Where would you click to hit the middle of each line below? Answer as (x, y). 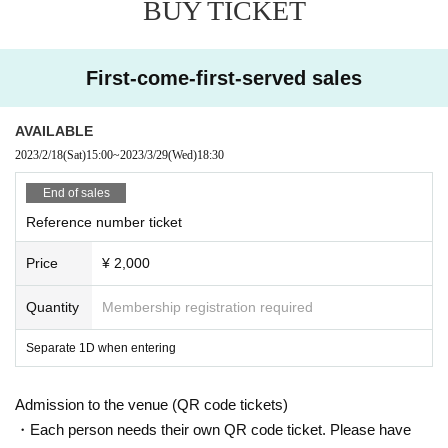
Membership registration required (207, 306)
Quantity (52, 306)
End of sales (76, 192)
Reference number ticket (104, 221)
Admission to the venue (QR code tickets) (151, 404)
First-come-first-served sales (224, 77)
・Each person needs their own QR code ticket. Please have (213, 429)
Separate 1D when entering (101, 347)
